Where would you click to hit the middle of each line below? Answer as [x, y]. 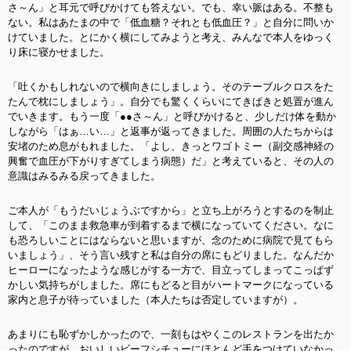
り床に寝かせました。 [59, 52]
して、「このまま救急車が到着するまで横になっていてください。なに [171, 225]
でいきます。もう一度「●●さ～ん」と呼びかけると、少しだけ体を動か [172, 116]
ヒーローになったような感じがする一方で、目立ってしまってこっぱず [171, 270]
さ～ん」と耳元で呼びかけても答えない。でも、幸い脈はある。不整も [171, 7]
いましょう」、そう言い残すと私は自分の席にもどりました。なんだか [171, 255]
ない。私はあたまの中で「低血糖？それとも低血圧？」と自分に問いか [171, 22]
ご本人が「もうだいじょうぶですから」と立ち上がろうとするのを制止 [171, 210]
